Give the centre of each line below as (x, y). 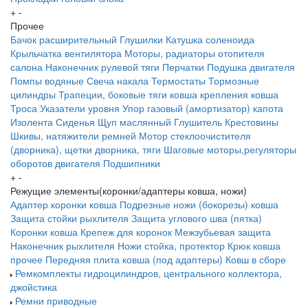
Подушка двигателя (251, 67)
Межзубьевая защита (223, 232)
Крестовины (252, 122)
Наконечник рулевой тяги (102, 67)
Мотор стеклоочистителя (195, 136)
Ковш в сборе (256, 260)
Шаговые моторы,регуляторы (230, 150)
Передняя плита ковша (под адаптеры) (134, 260)
